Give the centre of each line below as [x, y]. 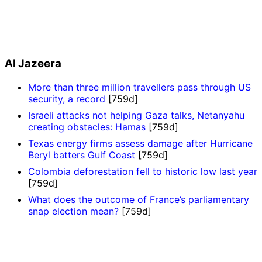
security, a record [67, 99]
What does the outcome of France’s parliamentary [139, 199]
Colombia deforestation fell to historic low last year [143, 171]
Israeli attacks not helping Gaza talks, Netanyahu [136, 115]
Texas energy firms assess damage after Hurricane [140, 143]
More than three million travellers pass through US [139, 87]
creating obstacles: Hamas [87, 127]
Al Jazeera [33, 64]
